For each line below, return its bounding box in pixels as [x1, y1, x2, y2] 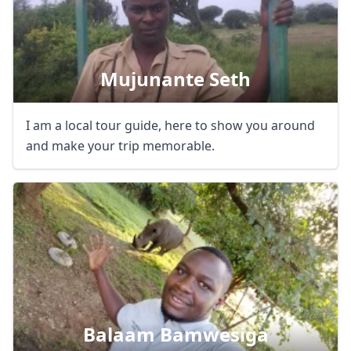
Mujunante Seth [100, 66, 251, 92]
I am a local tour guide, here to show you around [26, 117, 315, 134]
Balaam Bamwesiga [82, 321, 269, 347]
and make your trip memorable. [26, 137, 215, 154]
